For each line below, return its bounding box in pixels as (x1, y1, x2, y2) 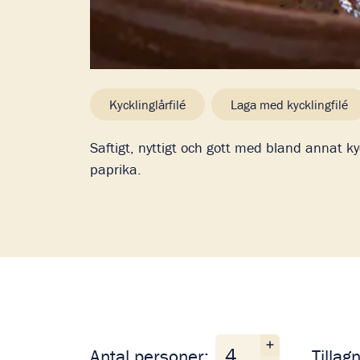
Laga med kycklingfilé (231, 96, 348, 112)
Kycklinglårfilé (109, 96, 186, 112)
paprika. (90, 160, 141, 178)
